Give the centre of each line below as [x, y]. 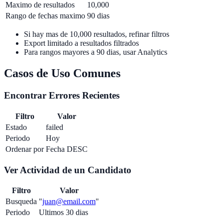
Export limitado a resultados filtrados [81, 43]
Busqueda [21, 202]
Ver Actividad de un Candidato [68, 170]
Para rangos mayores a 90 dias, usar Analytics [96, 52]
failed [55, 127]
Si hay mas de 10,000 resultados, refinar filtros [97, 34]
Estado [16, 127]
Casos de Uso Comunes [62, 73]
